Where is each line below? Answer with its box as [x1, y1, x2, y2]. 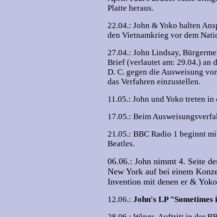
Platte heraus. [108, 3, 154, 13]
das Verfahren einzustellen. [108, 77, 201, 86]
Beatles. [108, 139, 135, 148]
